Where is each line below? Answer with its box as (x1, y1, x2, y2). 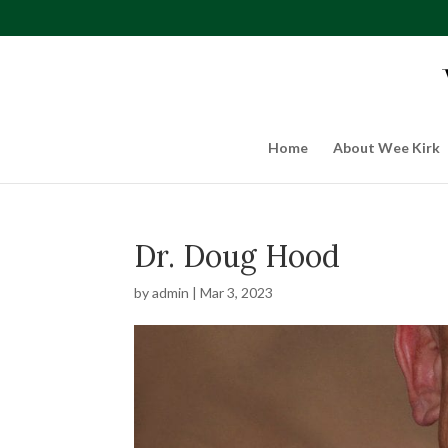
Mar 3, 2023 (200, 284, 274, 301)
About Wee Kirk (332, 139, 440, 156)
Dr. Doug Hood (134, 237, 341, 275)
